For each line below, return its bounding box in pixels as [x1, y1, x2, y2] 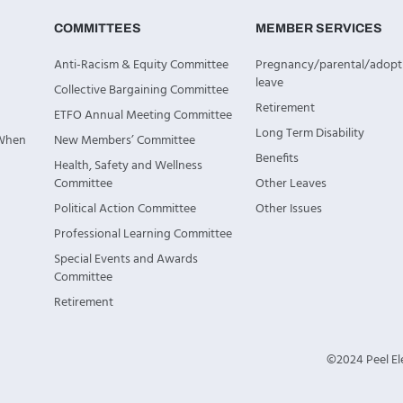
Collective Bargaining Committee [53, 79, 228, 101]
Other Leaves [255, 173, 327, 194]
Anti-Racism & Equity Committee [53, 54, 228, 76]
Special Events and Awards [53, 248, 198, 270]
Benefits [255, 148, 299, 169]
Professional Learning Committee [53, 223, 232, 245]
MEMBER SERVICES [255, 21, 382, 35]
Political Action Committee [53, 198, 196, 219]
